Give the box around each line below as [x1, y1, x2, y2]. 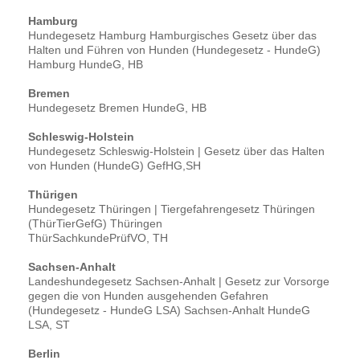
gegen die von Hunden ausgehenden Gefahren [28, 289, 268, 303]
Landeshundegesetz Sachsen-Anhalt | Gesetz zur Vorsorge [28, 275, 329, 288]
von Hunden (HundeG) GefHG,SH [28, 159, 201, 173]
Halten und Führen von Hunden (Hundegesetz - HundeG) [28, 43, 321, 57]
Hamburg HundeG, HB [28, 58, 143, 72]
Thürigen [28, 188, 78, 202]
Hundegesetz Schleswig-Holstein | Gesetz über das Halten [28, 145, 325, 158]
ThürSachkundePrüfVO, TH [28, 231, 168, 245]
